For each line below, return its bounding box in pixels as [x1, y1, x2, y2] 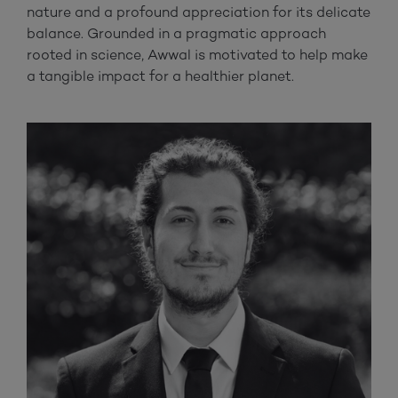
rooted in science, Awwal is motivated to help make [27, 46, 368, 64]
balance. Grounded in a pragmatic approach [27, 25, 326, 43]
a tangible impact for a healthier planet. [27, 68, 294, 85]
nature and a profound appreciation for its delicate [27, 4, 370, 21]
